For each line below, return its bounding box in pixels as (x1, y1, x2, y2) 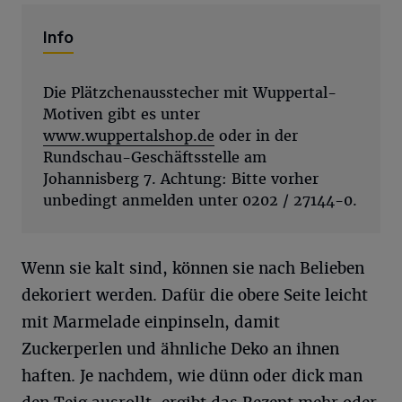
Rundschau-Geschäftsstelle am (43, 148, 267, 167)
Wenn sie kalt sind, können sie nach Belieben (22, 258, 364, 278)
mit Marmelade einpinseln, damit (22, 312, 280, 332)
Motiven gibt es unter (43, 105, 200, 124)
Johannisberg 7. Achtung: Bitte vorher (43, 170, 319, 188)
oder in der (214, 127, 298, 145)
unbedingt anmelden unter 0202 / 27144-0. (43, 191, 357, 210)
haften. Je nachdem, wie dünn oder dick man (22, 366, 363, 386)
